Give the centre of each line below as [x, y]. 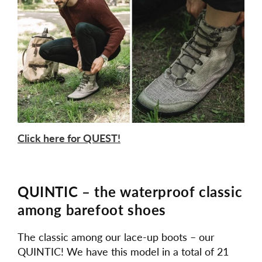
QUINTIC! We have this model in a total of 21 [123, 252]
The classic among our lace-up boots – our [116, 237]
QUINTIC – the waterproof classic [130, 191]
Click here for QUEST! [69, 138]
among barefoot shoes [92, 209]
